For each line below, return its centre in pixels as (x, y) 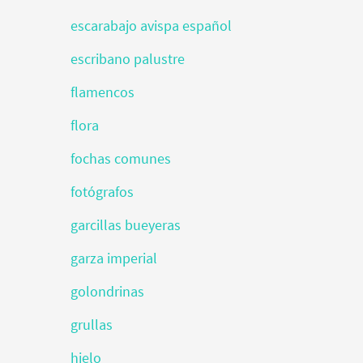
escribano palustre (128, 59)
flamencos (102, 92)
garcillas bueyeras (126, 225)
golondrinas (107, 291)
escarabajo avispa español (151, 26)
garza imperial (114, 258)
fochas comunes (121, 158)
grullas (92, 325)
